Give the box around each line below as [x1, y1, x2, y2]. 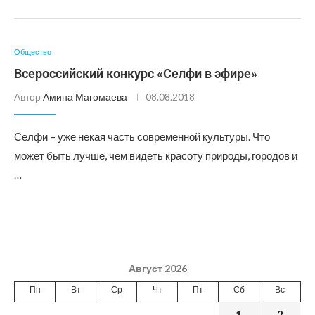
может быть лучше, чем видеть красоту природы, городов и [14, 149, 297, 162]
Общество [14, 47, 51, 56]
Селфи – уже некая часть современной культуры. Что [14, 130, 270, 143]
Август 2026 [128, 262, 187, 274]
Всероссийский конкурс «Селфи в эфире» [14, 66, 257, 81]
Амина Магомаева [43, 91, 127, 103]
